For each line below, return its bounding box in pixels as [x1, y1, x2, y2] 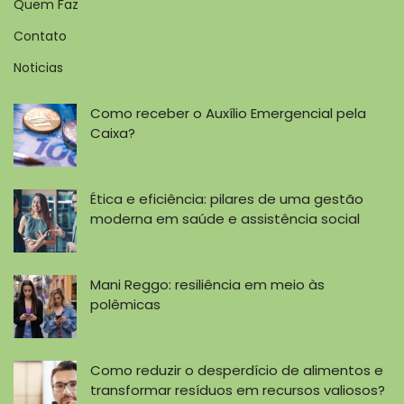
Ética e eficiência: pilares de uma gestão [90, 189, 363, 209]
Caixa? [90, 124, 135, 143]
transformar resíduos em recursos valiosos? [90, 381, 385, 400]
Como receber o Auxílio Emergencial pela [90, 104, 366, 124]
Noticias [14, 59, 63, 78]
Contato [14, 27, 67, 46]
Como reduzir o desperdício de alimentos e [90, 361, 383, 381]
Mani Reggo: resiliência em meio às [90, 275, 325, 295]
